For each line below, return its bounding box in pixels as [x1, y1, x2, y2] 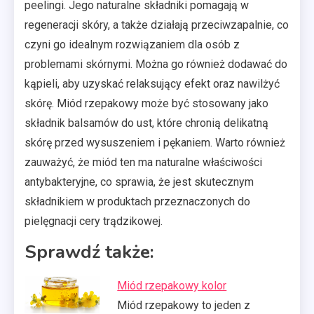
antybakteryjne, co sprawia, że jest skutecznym [25, 175, 254, 189]
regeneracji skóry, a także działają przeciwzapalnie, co [25, 18, 289, 32]
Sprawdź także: [25, 239, 154, 264]
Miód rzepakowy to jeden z [117, 298, 251, 312]
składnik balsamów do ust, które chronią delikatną [25, 116, 268, 130]
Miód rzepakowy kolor [117, 278, 227, 292]
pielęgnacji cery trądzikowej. [25, 214, 163, 228]
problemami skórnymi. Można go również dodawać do [25, 57, 287, 71]
